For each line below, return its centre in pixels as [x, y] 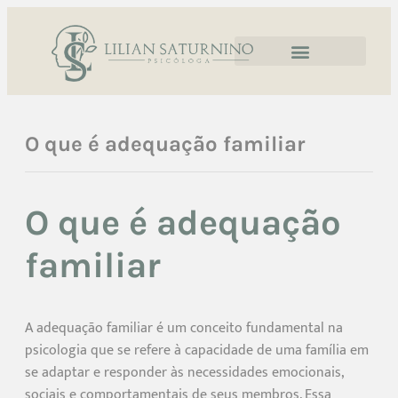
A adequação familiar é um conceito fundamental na [184, 328]
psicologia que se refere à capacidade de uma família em [197, 350]
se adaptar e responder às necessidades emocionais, [184, 372]
